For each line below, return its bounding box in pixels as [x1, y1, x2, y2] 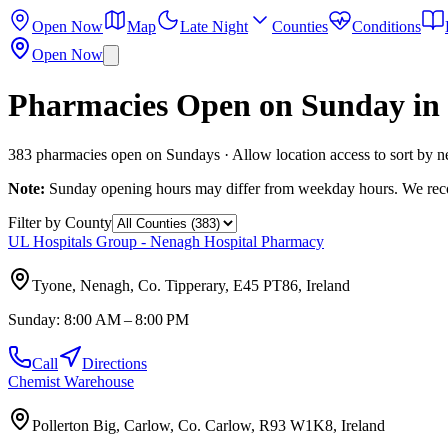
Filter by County [8, 213, 112, 231]
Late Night [180, 18, 248, 35]
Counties [272, 18, 328, 35]
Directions [82, 354, 147, 372]
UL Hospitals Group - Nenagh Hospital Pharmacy [8, 232, 324, 250]
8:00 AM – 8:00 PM [64, 310, 189, 328]
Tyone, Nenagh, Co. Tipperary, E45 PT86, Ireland [32, 276, 350, 294]
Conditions [352, 18, 421, 35]
